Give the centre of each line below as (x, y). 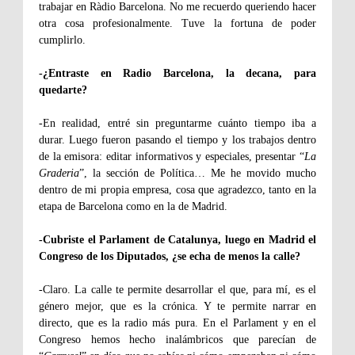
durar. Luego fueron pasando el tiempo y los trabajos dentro (177, 140)
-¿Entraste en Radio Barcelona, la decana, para (177, 74)
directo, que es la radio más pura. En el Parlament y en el (177, 323)
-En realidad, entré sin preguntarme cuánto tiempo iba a (177, 124)
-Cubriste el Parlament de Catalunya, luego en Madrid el (177, 240)
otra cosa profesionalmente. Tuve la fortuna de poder (177, 24)
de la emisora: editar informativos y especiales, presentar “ (172, 157)
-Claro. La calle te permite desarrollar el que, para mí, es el (177, 290)
